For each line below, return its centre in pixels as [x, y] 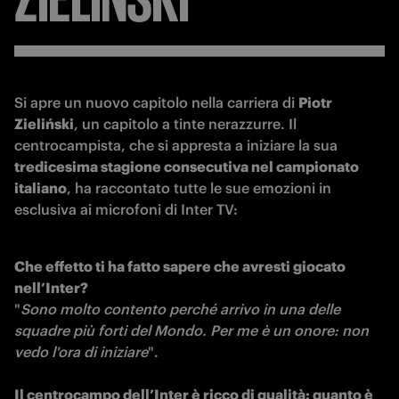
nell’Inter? [51, 288]
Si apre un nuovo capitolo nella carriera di [156, 102]
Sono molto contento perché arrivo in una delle [180, 309]
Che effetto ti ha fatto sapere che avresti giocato [180, 266]
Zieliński [44, 124]
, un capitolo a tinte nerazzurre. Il [185, 124]
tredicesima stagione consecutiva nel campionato [187, 167]
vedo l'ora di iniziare [81, 352]
